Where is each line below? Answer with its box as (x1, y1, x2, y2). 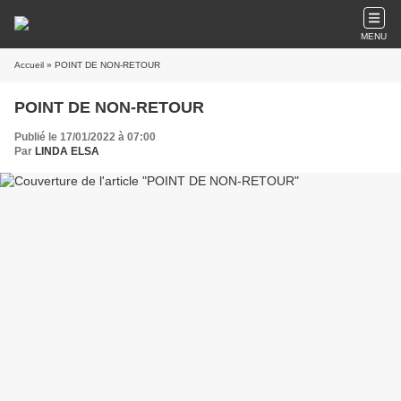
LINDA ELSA (35, 145, 99, 158)
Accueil (14, 60, 44, 70)
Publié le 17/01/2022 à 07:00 (14, 131, 156, 143)
